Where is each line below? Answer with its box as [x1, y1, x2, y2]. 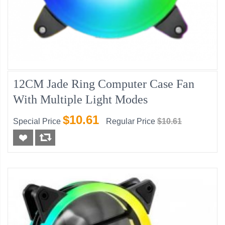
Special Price [13, 117, 61, 126]
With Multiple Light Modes [13, 93, 148, 106]
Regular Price [106, 117, 155, 126]
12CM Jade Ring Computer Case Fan [13, 77, 194, 91]
